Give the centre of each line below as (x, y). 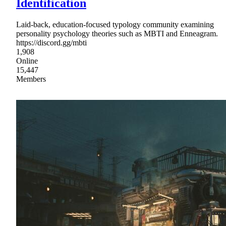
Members (31, 79)
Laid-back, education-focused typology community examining (115, 24)
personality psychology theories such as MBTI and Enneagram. (117, 33)
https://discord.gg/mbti (51, 42)
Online (27, 61)
